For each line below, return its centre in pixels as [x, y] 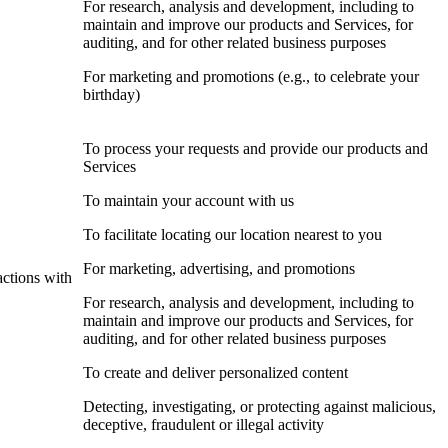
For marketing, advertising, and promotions [219, 269]
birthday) [111, 95]
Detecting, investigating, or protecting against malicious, [259, 407]
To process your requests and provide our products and [255, 149]
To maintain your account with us [188, 201]
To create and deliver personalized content [215, 373]
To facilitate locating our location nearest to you [232, 235]
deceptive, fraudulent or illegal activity [203, 425]
